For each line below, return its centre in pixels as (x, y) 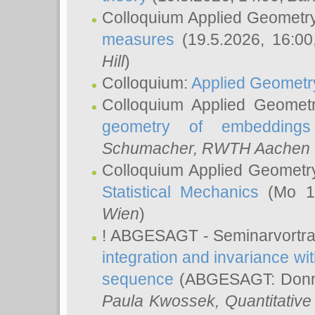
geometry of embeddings (207, 127)
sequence (138, 279)
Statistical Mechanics (181, 192)
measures (138, 39)
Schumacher (148, 148)
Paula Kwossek (159, 301)
